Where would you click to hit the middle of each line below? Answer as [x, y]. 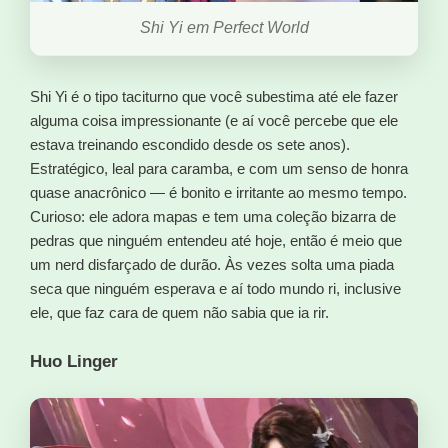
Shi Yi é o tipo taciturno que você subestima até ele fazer [214, 96]
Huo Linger [74, 360]
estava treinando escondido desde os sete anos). [190, 144]
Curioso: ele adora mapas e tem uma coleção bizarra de [213, 216]
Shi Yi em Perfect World [224, 28]
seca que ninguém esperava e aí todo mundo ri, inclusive [215, 288]
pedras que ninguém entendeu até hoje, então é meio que [216, 240]
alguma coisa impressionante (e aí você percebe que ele [214, 120]
